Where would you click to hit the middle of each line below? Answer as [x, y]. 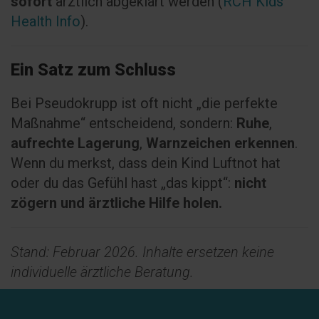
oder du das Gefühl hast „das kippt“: [122, 183]
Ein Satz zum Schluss [93, 70]
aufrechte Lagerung [75, 143]
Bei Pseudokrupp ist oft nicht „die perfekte [144, 103]
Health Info [46, 21]
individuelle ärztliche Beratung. [102, 272]
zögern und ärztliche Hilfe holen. [116, 203]
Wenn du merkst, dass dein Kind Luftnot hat [146, 163]
